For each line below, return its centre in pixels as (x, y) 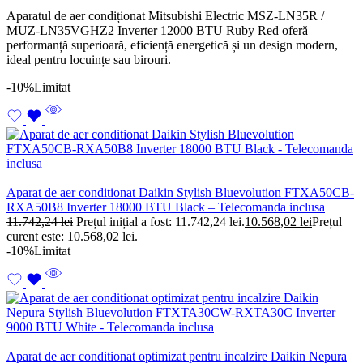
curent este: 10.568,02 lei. (72, 237)
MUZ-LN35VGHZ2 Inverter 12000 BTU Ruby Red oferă (157, 31)
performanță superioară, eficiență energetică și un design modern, (172, 45)
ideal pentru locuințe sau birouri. (89, 60)
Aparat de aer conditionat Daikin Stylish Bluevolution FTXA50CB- (180, 193)
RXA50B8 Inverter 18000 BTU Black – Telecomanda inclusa (166, 207)
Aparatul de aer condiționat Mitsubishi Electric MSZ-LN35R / (165, 16)
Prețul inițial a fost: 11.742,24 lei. (160, 222)
